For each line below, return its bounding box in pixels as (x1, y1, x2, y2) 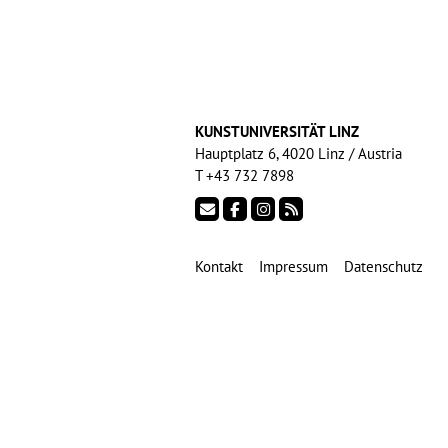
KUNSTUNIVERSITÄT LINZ (195, 122, 359, 142)
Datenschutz (344, 257, 423, 277)
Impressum (259, 257, 328, 277)
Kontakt (195, 257, 243, 277)
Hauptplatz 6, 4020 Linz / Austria (195, 144, 402, 164)
